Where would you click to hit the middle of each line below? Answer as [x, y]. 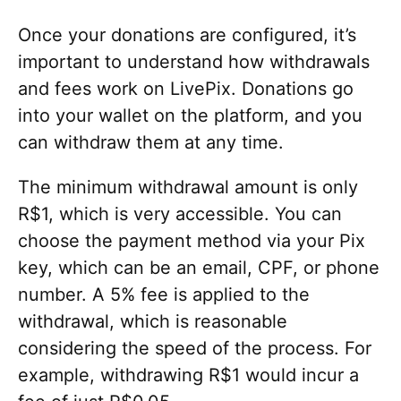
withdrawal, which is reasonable [153, 321]
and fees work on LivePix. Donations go [186, 88]
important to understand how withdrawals [194, 61]
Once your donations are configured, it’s [187, 34]
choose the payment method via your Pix [192, 240]
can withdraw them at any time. [151, 142]
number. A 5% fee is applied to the [164, 294]
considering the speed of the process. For [195, 348]
